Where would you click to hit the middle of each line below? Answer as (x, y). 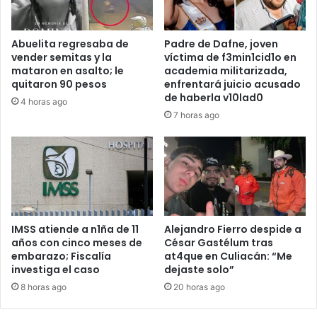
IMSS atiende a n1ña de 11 (75, 230)
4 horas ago (44, 101)
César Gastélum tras (219, 243)
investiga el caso (56, 270)
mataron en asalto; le (68, 70)
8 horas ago (44, 287)
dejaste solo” (199, 270)
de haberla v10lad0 (214, 97)
